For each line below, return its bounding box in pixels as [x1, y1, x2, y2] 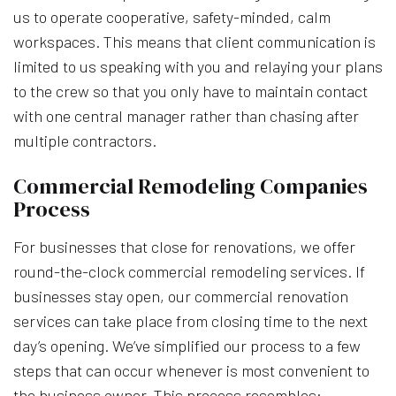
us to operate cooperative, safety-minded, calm [13, 6, 331, 27]
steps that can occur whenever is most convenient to [13, 360, 369, 380]
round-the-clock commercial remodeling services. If [13, 261, 365, 281]
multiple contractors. [13, 130, 156, 150]
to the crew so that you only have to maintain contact [13, 80, 368, 101]
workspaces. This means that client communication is [13, 31, 376, 51]
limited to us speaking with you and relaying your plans [13, 56, 383, 76]
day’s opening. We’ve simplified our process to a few [13, 335, 361, 355]
